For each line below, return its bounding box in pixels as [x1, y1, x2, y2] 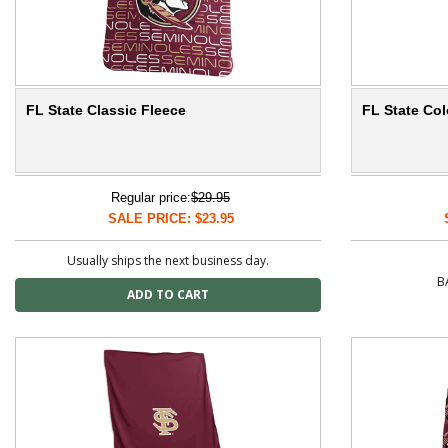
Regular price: [111, 190, 191, 206]
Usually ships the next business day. [67, 252, 269, 270]
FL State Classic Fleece [26, 102, 186, 119]
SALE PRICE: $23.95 [107, 211, 234, 227]
